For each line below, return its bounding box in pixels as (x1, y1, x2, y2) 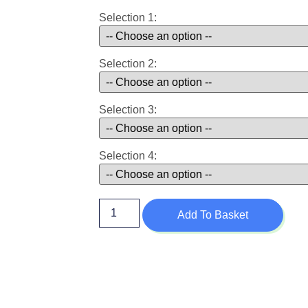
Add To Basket (177, 209, 248, 221)
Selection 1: (99, 11, 157, 23)
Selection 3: (99, 103, 157, 115)
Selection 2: (99, 57, 157, 69)
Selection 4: (99, 149, 157, 162)
